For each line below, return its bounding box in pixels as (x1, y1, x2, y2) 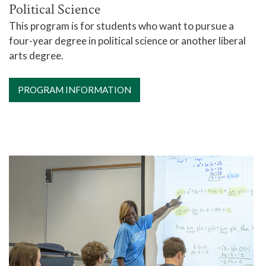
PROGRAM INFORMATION (18, 84, 131, 96)
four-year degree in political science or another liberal (9, 34, 246, 47)
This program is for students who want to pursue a (9, 20, 234, 33)
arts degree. (9, 49, 64, 62)
